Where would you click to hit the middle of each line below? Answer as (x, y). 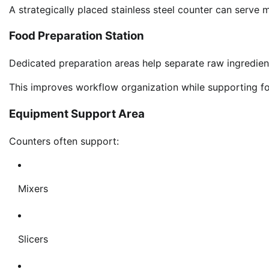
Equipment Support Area (77, 113)
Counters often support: (64, 141)
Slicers (33, 239)
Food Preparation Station (77, 36)
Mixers (33, 188)
